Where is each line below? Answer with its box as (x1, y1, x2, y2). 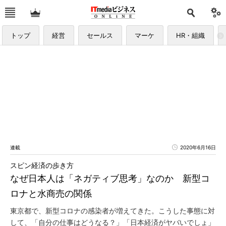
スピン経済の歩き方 (10, 161, 74, 169)
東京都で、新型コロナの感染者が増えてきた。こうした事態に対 (10, 207, 215, 215)
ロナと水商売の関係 (10, 188, 92, 199)
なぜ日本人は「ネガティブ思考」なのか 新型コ (10, 173, 210, 184)
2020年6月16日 (180, 144, 216, 150)
